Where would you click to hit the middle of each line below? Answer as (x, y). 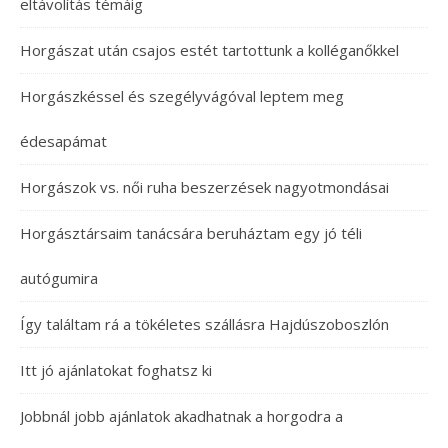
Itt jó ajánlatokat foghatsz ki (116, 370)
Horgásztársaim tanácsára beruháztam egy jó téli (191, 233)
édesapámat (63, 141)
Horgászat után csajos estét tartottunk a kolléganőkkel (209, 50)
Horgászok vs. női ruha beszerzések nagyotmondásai (204, 187)
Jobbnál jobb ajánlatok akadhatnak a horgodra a (181, 416)
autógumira (59, 278)
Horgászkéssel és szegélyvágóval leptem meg (182, 96)
